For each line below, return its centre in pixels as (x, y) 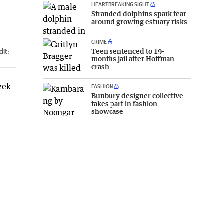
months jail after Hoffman (133, 59)
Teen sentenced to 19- (128, 51)
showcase (107, 111)
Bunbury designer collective (137, 96)
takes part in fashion (124, 104)
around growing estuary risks (139, 21)
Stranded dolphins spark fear (139, 13)
